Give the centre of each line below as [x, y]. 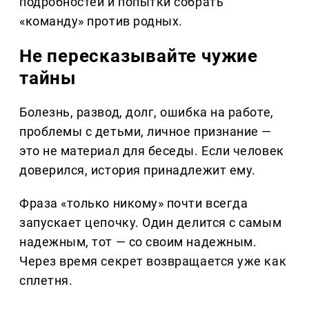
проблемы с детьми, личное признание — [146, 132]
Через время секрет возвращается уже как [153, 261]
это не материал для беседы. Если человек [152, 151]
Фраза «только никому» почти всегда [134, 203]
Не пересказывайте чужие [139, 56]
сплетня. [46, 281]
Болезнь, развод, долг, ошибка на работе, [147, 112]
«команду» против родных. [101, 21]
